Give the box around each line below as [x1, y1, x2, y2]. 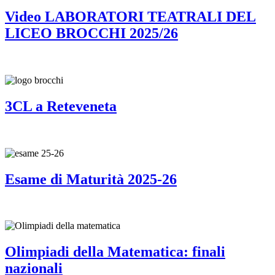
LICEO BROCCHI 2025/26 [5, 25, 178, 41]
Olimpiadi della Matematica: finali [5, 244, 225, 260]
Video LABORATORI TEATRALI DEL [5, 8, 256, 25]
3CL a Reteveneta [5, 98, 117, 114]
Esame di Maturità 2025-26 [5, 171, 177, 187]
